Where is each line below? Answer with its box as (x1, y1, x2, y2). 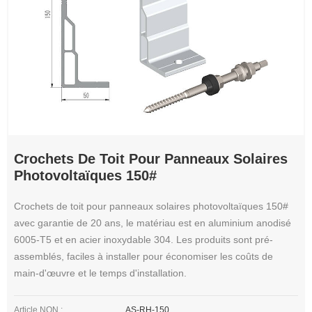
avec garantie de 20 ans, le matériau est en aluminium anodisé (14, 217, 291, 229)
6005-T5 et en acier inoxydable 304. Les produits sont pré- (14, 234, 273, 246)
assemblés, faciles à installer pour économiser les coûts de (14, 251, 273, 263)
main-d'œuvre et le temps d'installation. (14, 267, 187, 279)
